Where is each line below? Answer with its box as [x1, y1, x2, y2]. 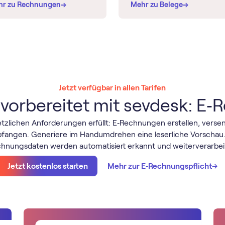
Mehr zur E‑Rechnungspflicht [107, 162, 212, 171]
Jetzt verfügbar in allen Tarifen [59, 83, 166, 92]
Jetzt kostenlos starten [7, 162, 88, 171]
